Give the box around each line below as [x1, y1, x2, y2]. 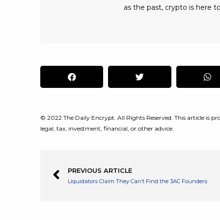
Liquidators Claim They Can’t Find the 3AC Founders [68, 177, 207, 185]
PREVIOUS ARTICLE [68, 166, 132, 174]
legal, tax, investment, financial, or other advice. [40, 124, 174, 132]
